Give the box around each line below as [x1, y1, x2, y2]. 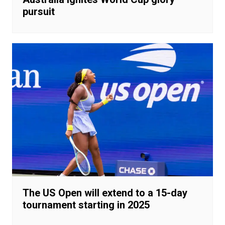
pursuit [22, 5, 55, 18]
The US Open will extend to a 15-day [22, 187, 187, 199]
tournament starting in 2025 [22, 199, 150, 211]
